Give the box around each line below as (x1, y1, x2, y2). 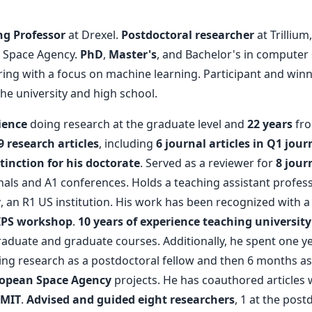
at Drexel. (65, 27, 121, 43)
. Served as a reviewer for (140, 155, 276, 171)
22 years (247, 116, 292, 132)
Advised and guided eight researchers (26, 292, 235, 308)
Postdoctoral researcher (121, 27, 254, 43)
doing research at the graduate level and (27, 116, 247, 132)
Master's (109, 47, 157, 63)
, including (99, 136, 156, 152)
